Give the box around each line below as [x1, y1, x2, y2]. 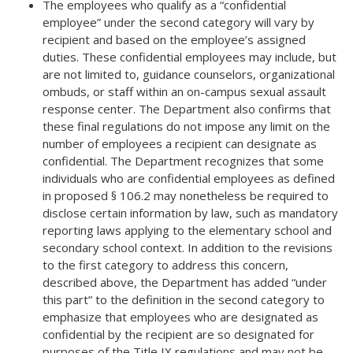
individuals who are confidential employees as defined [43, 170, 335, 187]
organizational [259, 66, 335, 83]
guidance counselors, [139, 66, 259, 83]
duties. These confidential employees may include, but [43, 49, 336, 65]
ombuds [43, 84, 87, 100]
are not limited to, [43, 66, 139, 83]
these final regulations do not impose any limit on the [43, 118, 330, 135]
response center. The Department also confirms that [43, 101, 331, 117]
